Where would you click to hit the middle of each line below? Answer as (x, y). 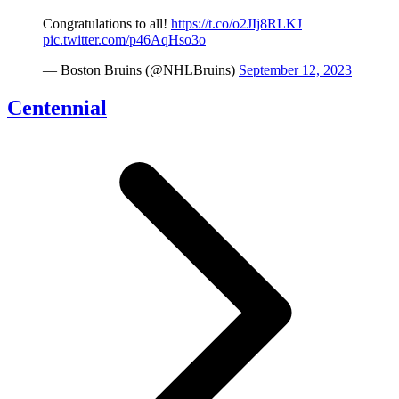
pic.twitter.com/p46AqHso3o (124, 40)
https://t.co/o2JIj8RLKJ (236, 24)
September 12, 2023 (295, 70)
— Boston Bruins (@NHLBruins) (141, 70)
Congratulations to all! (107, 24)
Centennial (57, 108)
